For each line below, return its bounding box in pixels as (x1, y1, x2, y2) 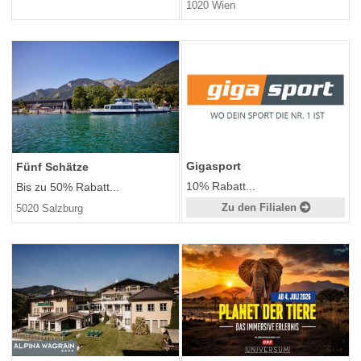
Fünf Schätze (16, 160, 89, 174)
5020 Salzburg (16, 202, 83, 215)
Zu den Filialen (221, 201, 300, 214)
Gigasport (186, 160, 241, 173)
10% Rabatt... (186, 180, 255, 193)
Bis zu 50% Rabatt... (16, 180, 119, 194)
